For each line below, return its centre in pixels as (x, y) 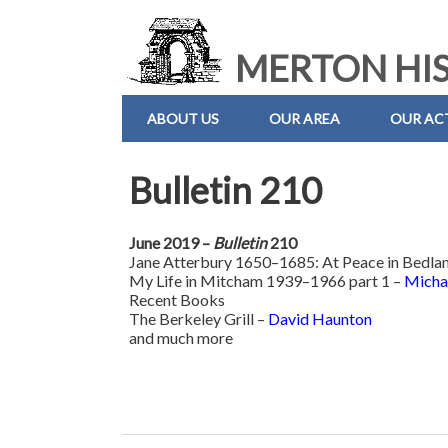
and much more (181, 338)
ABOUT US (183, 118)
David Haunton (320, 319)
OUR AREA (304, 118)
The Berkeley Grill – (199, 319)
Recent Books (177, 300)
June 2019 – (171, 243)
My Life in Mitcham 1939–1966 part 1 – (267, 281)
